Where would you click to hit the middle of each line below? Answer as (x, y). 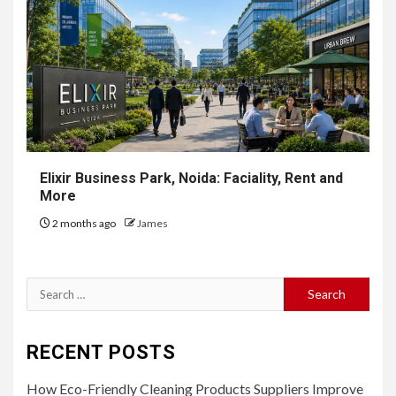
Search (48, 288)
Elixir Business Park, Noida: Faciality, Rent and (191, 178)
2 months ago (84, 223)
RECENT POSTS (101, 352)
